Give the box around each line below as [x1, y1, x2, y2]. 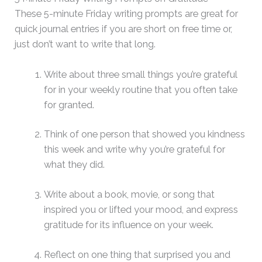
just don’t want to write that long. [15, 38, 156, 50]
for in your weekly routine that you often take [43, 84, 237, 95]
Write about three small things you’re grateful [43, 68, 237, 80]
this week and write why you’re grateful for [43, 144, 225, 156]
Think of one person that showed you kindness [43, 129, 245, 140]
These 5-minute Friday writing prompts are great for [15, 8, 239, 19]
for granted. [43, 99, 94, 111]
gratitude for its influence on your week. [43, 219, 213, 231]
